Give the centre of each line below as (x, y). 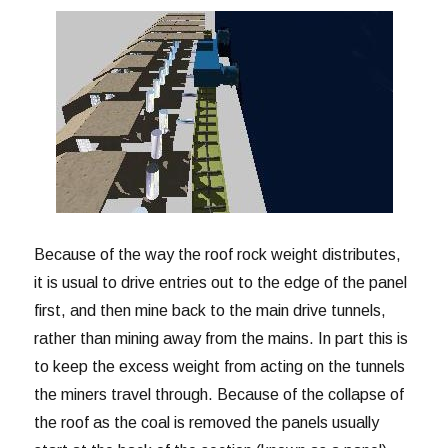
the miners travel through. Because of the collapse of (219, 394)
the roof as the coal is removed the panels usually (207, 422)
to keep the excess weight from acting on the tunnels (220, 366)
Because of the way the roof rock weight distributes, (218, 254)
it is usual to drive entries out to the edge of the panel (221, 282)
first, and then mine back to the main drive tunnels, (210, 310)
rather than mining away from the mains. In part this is (221, 338)
